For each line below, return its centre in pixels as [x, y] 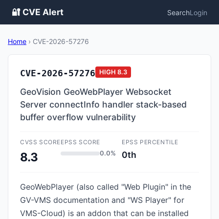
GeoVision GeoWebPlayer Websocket [96, 92]
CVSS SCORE [40, 142]
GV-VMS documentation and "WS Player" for [102, 200]
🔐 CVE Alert [38, 12]
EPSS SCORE [80, 142]
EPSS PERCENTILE [150, 142]
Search [178, 12]
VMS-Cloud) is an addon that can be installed [104, 213]
